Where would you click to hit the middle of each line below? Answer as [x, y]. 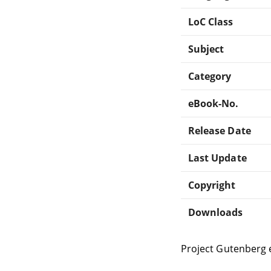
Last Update [217, 158]
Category [210, 76]
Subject [206, 49]
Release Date [220, 130]
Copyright [212, 185]
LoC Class [211, 21]
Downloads [216, 212]
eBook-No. [214, 103]
